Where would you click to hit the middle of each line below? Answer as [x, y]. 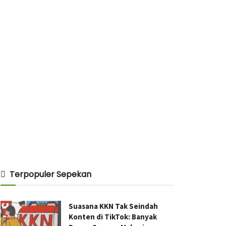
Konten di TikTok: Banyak [113, 217]
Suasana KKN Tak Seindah [113, 206]
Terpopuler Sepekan [50, 174]
